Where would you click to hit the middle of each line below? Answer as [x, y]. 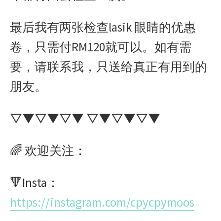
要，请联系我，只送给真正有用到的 [109, 67]
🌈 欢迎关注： [48, 150]
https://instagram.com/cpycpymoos [102, 202]
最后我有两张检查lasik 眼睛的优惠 [103, 27]
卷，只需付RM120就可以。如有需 [101, 47]
